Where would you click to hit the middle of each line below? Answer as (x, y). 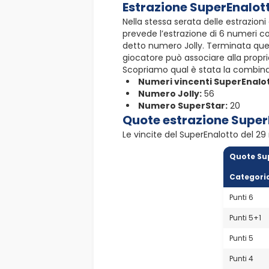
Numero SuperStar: (183, 105)
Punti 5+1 (245, 217)
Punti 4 (241, 258)
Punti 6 (241, 197)
